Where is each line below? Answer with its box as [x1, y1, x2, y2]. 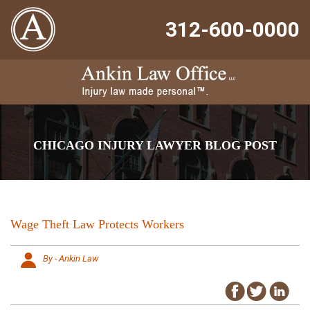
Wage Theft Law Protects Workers [10, 217, 184, 231]
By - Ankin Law [43, 253, 98, 264]
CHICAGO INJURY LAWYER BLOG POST [33, 138, 277, 152]
